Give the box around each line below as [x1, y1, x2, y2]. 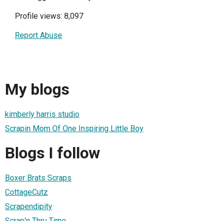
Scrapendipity [5, 201, 52, 211]
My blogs [5, 80, 70, 99]
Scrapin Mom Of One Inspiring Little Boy [5, 123, 144, 133]
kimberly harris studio [5, 109, 79, 119]
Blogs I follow [5, 144, 100, 163]
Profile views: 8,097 [15, 11, 83, 21]
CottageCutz [5, 187, 48, 197]
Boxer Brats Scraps [5, 173, 72, 183]
